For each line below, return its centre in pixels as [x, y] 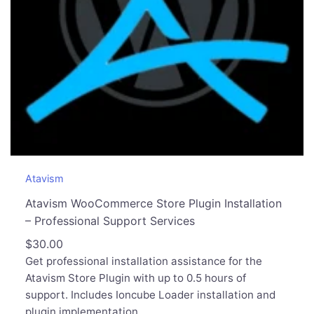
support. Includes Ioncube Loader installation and [150, 295]
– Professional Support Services [110, 221]
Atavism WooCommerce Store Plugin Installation [153, 204]
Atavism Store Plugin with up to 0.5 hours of [135, 278]
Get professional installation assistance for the [143, 261]
